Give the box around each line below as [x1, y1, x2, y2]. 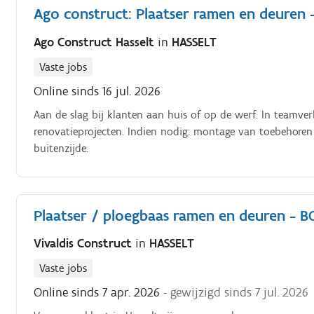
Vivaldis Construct [34, 235, 136, 251]
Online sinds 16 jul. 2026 [34, 83, 161, 99]
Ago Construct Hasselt [34, 34, 158, 50]
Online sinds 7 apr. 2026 [34, 285, 161, 300]
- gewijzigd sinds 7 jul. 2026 [163, 285, 309, 300]
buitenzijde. [34, 141, 89, 155]
